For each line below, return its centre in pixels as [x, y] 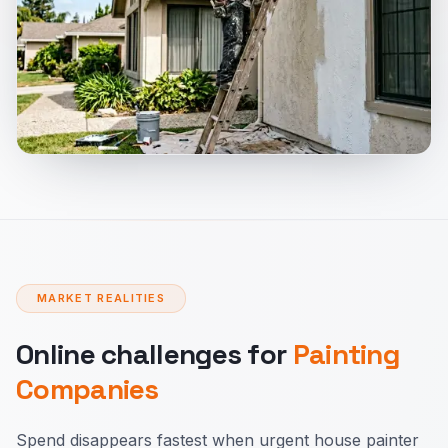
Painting [346, 354]
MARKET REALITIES [101, 298]
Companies [87, 389]
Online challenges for [154, 354]
